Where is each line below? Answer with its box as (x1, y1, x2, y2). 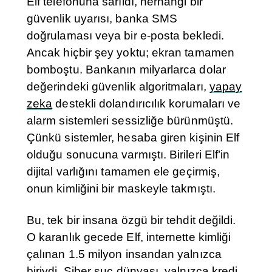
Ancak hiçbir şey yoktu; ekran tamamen (27, 46, 234, 59)
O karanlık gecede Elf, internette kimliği (27, 231, 231, 244)
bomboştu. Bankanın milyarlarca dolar (27, 63, 226, 76)
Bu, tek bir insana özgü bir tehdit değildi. (27, 214, 236, 227)
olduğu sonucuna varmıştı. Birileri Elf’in (27, 148, 230, 161)
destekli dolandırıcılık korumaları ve (52, 97, 241, 110)
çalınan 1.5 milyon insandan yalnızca (27, 248, 222, 261)
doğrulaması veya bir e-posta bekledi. (27, 29, 224, 42)
